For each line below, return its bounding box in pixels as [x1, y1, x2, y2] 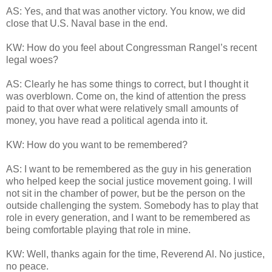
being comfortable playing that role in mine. [6, 225, 191, 236]
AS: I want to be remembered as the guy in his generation [6, 164, 251, 175]
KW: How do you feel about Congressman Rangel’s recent [6, 42, 257, 53]
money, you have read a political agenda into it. [6, 115, 208, 126]
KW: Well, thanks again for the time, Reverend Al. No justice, [6, 249, 265, 260]
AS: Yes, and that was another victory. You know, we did [6, 6, 245, 17]
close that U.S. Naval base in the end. [6, 18, 168, 29]
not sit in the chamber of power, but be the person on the [6, 188, 245, 199]
